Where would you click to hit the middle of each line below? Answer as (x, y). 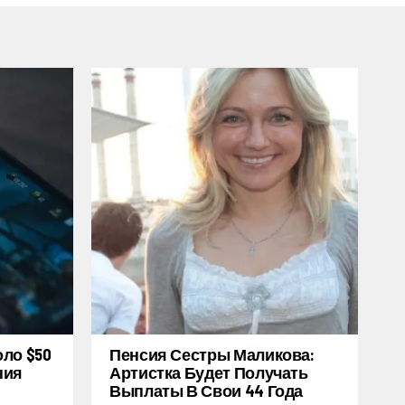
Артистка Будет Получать (209, 372)
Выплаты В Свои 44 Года (207, 391)
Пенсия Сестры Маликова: (212, 354)
